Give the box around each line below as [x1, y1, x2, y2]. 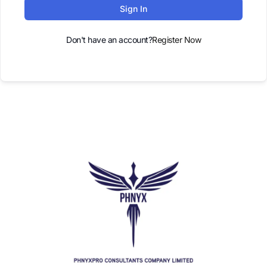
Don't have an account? [66, 35, 152, 45]
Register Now [152, 35, 201, 45]
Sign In [120, 4, 147, 14]
